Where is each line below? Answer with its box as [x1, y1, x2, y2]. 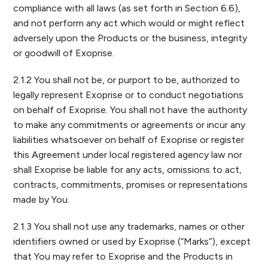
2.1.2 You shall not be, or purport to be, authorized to [13, 74, 240, 86]
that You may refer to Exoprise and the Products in [13, 251, 233, 262]
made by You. [13, 194, 70, 205]
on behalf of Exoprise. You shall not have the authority [13, 104, 248, 115]
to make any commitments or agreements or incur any [13, 119, 246, 130]
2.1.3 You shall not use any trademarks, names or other [13, 221, 245, 232]
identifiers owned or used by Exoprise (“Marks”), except [13, 236, 251, 247]
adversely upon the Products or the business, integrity [13, 32, 248, 44]
